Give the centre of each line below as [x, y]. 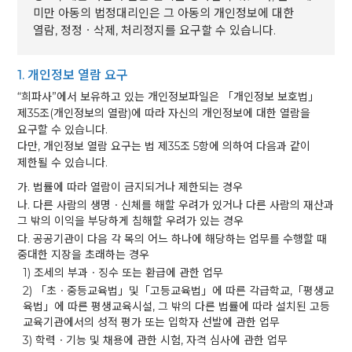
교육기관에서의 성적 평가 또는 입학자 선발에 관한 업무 [152, 322]
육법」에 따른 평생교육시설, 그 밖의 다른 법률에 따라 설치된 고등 [177, 306]
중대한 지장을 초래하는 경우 [84, 255]
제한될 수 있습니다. [63, 163]
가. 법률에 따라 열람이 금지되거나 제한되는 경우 [130, 187]
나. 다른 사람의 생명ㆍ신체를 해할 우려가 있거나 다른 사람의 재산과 [176, 205]
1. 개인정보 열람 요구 [73, 75]
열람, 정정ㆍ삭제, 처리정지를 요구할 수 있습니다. [155, 30]
